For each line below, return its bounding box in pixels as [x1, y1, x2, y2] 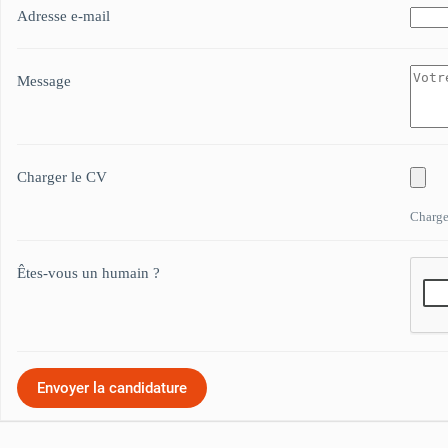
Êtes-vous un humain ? [17, 265, 160, 282]
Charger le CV [17, 169, 107, 186]
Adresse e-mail [17, 8, 110, 25]
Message [17, 73, 71, 90]
